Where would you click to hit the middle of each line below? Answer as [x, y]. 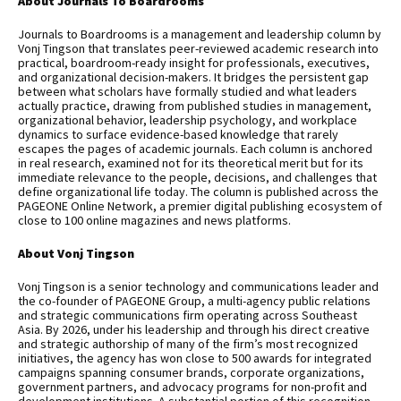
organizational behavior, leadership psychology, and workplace [188, 120]
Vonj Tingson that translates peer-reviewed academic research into [198, 49]
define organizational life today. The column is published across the [198, 192]
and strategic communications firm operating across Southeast [188, 316]
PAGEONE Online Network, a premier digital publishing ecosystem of [200, 206]
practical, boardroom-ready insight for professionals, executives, [194, 63]
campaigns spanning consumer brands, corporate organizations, [191, 373]
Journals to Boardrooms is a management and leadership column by [200, 34]
